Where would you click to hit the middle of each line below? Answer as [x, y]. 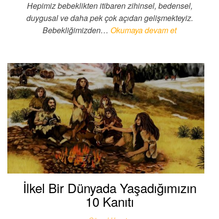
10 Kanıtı [109, 201]
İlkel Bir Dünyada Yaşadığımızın [109, 188]
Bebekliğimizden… [77, 30]
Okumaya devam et [143, 30]
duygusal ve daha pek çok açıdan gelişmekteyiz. [109, 18]
